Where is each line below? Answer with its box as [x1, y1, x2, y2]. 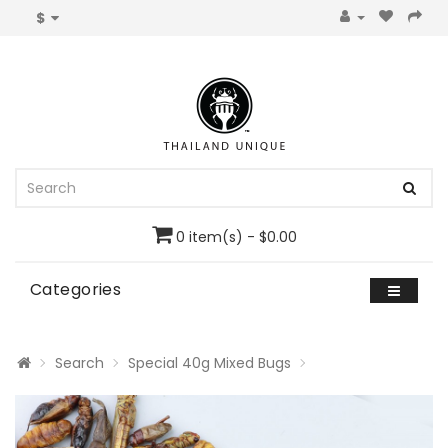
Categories [30, 278, 122, 301]
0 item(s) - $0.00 [175, 227, 297, 247]
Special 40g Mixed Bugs [128, 353, 291, 373]
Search [55, 353, 104, 373]
